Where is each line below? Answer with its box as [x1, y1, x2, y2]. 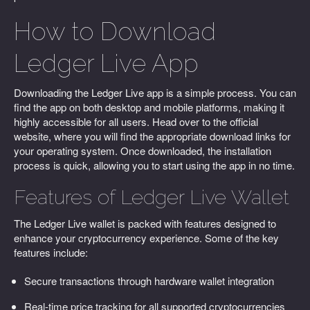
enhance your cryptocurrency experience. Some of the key [14, 230, 279, 245]
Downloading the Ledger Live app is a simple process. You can [14, 85, 296, 100]
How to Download [14, 17, 216, 46]
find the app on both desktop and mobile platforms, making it [14, 100, 284, 114]
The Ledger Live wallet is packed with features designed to [14, 216, 276, 230]
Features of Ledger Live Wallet [14, 185, 289, 209]
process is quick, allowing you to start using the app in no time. [14, 158, 295, 172]
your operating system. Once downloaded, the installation [14, 143, 271, 158]
